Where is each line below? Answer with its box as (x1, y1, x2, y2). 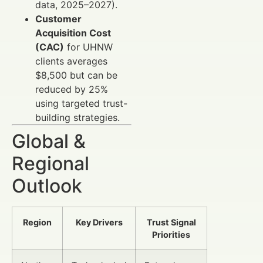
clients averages (35, 55, 107, 67)
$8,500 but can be (35, 69, 117, 81)
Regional (12, 151, 89, 175)
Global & (12, 129, 86, 153)
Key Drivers (75, 217, 123, 227)
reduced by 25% (35, 83, 108, 95)
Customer (35, 12, 82, 25)
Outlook (12, 174, 82, 197)
